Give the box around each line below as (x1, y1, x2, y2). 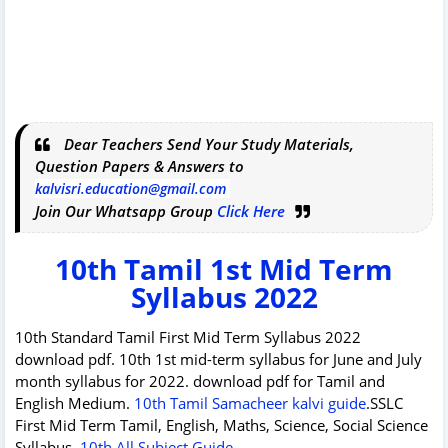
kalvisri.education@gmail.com (35, 178, 226, 198)
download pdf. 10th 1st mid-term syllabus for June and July (15, 348, 422, 369)
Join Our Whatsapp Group (35, 200, 217, 221)
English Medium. (15, 392, 134, 413)
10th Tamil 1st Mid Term (55, 249, 393, 288)
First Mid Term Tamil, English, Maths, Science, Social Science (15, 414, 428, 435)
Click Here (217, 200, 285, 221)
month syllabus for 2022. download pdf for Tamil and (15, 370, 385, 391)
